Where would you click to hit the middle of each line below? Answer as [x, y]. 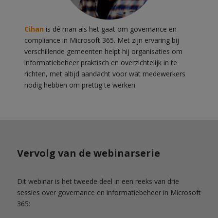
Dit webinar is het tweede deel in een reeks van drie [98, 182]
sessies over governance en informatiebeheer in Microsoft [109, 193]
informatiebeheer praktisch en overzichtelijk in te [101, 63]
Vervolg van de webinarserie [89, 153]
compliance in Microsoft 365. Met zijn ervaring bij [102, 40]
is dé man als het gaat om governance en [110, 29]
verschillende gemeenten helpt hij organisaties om [103, 52]
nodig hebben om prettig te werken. [81, 85]
